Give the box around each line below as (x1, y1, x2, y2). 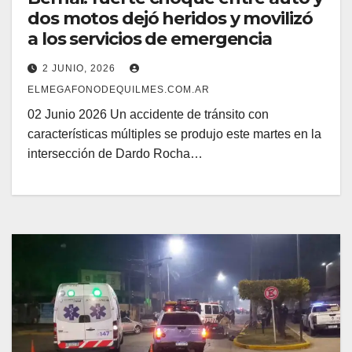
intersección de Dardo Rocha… (27, 146, 203, 160)
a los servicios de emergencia (27, 27, 273, 49)
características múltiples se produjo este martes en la (27, 126, 321, 141)
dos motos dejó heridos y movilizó (27, 7, 313, 29)
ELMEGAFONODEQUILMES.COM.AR (27, 83, 210, 95)
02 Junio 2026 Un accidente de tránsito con (27, 107, 269, 121)
